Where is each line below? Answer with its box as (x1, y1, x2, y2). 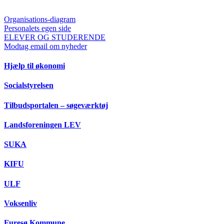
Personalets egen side (4, 23, 71, 32)
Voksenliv (4, 199, 37, 207)
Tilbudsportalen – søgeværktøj (4, 100, 108, 109)
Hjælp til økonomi (4, 61, 65, 70)
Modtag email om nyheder (4, 41, 87, 50)
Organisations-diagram (4, 14, 75, 23)
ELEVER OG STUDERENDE (4, 32, 105, 41)
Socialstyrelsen (4, 81, 53, 90)
